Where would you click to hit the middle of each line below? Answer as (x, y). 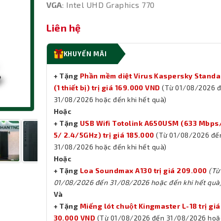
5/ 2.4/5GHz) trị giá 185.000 (104, 135)
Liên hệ (63, 28)
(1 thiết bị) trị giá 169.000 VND (107, 88)
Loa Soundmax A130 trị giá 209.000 (143, 171)
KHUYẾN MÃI (85, 54)
